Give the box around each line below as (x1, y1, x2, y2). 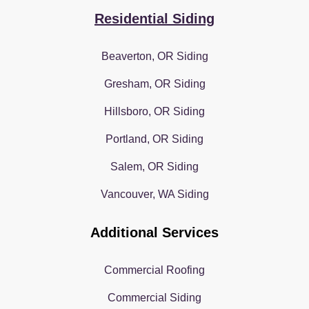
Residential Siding (94, 10, 215, 26)
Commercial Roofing (104, 263, 205, 276)
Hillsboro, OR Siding (104, 105, 205, 117)
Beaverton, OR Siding (101, 50, 208, 62)
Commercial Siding (108, 291, 201, 303)
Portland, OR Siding (106, 132, 203, 145)
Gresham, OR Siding (103, 77, 206, 90)
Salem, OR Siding (110, 160, 199, 172)
